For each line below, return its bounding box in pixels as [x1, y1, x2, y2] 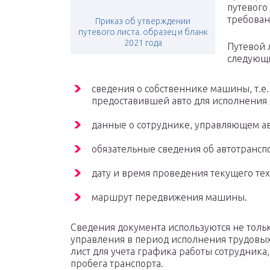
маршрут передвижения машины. [92, 192, 247, 203]
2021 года [124, 38, 162, 48]
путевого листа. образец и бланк [78, 27, 208, 37]
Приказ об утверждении [95, 16, 190, 27]
